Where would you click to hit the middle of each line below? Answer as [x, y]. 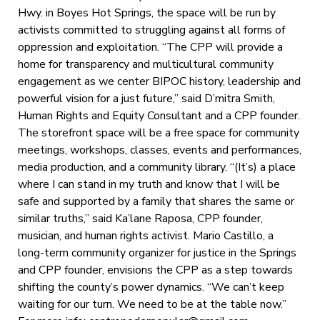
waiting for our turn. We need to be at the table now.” [152, 304]
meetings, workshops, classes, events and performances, [159, 150]
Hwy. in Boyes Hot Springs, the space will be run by [146, 12]
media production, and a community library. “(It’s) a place [156, 167]
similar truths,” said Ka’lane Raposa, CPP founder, [140, 218]
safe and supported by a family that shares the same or [156, 201]
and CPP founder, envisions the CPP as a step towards [155, 270]
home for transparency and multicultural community [145, 64]
